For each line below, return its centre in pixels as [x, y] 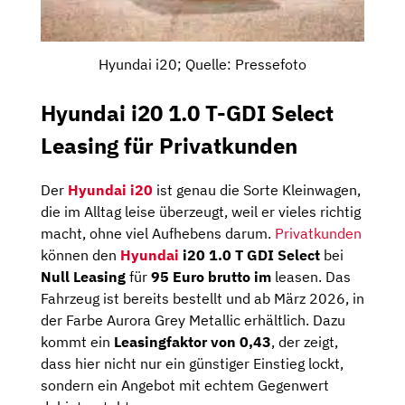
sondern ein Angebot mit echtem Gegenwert [185, 386]
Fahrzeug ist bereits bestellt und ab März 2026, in [202, 299]
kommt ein [77, 342]
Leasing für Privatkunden [169, 145]
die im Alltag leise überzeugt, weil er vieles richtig [201, 212]
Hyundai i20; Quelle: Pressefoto [202, 64]
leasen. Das [311, 277]
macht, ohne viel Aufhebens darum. [158, 234]
